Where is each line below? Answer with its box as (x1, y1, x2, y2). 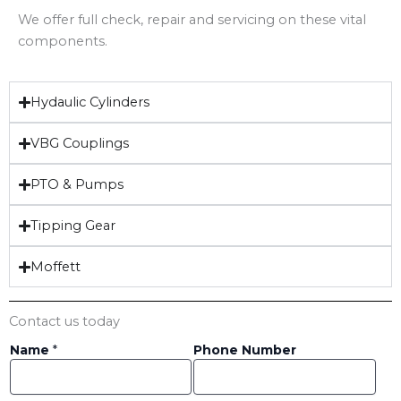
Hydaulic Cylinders (30, 94, 150, 111)
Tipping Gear (30, 218, 116, 235)
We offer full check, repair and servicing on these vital (18, 12, 366, 29)
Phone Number (193, 342, 297, 359)
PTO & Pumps (30, 176, 124, 193)
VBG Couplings (30, 135, 130, 152)
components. (18, 33, 111, 50)
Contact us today (9, 313, 120, 330)
